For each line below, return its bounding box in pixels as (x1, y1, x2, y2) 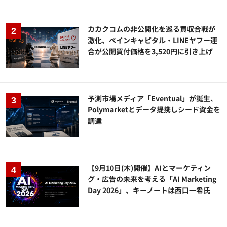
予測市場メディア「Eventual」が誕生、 (88, 93, 218, 103)
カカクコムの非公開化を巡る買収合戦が (88, 23, 216, 34)
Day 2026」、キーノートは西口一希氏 (88, 185, 211, 195)
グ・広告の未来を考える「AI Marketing (88, 174, 217, 184)
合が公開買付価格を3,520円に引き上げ (88, 46, 213, 56)
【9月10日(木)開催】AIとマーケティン (88, 163, 211, 173)
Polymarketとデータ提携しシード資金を (88, 104, 221, 115)
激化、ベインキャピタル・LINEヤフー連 (88, 34, 218, 45)
